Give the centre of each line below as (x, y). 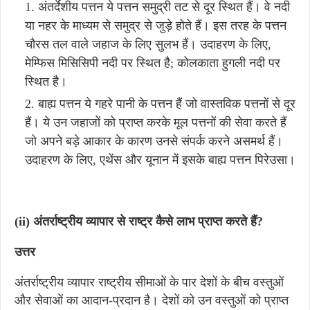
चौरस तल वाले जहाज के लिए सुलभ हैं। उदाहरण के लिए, (148, 44)
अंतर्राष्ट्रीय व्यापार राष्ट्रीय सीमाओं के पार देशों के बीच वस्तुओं (149, 282)
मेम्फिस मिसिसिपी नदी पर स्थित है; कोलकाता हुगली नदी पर (153, 63)
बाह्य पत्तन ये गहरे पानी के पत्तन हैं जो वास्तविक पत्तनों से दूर (167, 104)
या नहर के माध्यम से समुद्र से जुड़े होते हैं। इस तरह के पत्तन (156, 26)
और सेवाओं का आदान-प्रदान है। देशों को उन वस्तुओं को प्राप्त (152, 300)
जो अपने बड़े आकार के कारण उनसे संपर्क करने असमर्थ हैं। (154, 141)
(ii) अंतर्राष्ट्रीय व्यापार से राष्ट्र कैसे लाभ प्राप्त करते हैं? (139, 221)
